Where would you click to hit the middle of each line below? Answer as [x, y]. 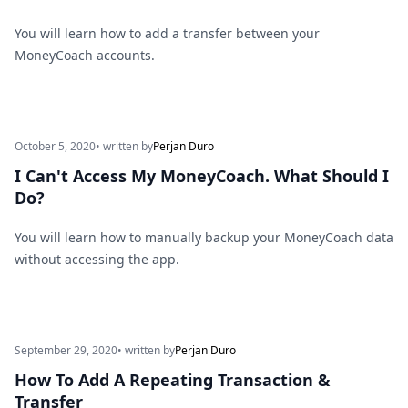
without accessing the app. [97, 260]
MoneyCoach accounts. [85, 56]
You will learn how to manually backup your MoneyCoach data [204, 238]
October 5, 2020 [55, 147]
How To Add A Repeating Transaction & [173, 380]
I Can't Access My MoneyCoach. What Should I [202, 176]
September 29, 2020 [66, 351]
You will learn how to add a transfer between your [167, 34]
